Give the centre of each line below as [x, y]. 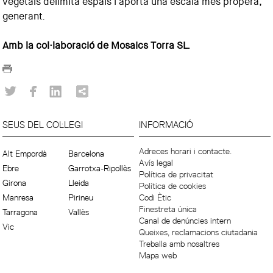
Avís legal [156, 163]
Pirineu [81, 197]
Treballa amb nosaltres [179, 244]
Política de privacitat [176, 174]
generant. [24, 16]
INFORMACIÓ [166, 125]
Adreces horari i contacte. [186, 151]
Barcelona [87, 154]
